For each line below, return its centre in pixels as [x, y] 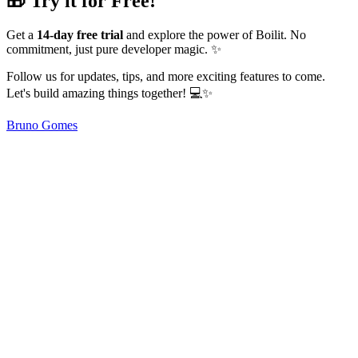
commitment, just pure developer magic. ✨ [114, 49]
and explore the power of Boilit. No [215, 34]
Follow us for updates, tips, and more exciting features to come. [166, 76]
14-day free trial [80, 34]
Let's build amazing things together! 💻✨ [109, 93]
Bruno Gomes [42, 125]
